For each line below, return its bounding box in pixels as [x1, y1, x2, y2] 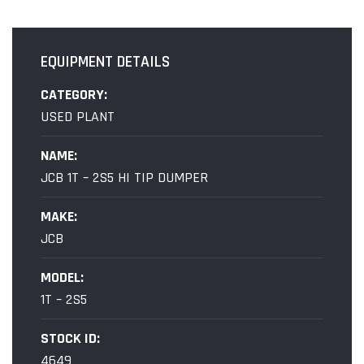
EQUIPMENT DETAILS [41, 50, 170, 72]
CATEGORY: [41, 84, 107, 104]
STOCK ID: [41, 328, 100, 348]
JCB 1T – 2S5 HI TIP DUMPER [41, 167, 208, 187]
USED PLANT [41, 106, 115, 126]
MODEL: [41, 267, 84, 287]
